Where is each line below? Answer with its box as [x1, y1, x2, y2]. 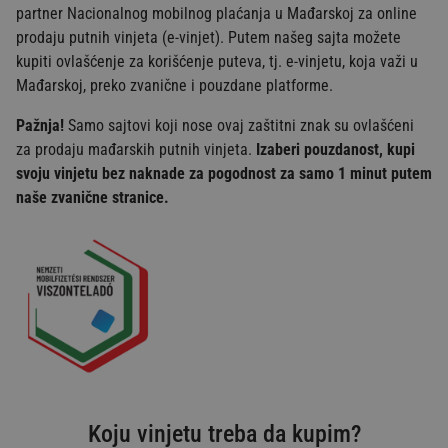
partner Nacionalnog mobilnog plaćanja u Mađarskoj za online [16, 3, 417, 23]
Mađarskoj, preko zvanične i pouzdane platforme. [16, 75, 333, 95]
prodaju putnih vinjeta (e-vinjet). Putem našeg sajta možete [16, 27, 401, 47]
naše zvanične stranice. [16, 187, 169, 207]
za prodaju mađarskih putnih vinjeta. [16, 139, 256, 159]
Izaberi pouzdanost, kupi [256, 139, 415, 159]
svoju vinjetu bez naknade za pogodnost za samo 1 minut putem [16, 163, 432, 183]
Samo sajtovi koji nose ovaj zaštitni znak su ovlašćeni [64, 115, 414, 135]
